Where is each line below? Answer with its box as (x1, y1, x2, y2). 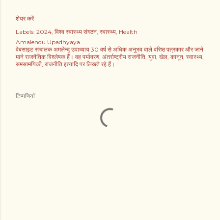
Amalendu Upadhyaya (16, 38, 80, 46)
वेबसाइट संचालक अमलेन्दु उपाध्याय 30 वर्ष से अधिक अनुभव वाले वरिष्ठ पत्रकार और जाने (16, 46, 203, 54)
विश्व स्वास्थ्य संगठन (55, 28, 97, 36)
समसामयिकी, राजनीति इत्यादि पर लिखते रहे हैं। (16, 60, 115, 68)
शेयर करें (16, 15, 34, 23)
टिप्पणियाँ (16, 92, 35, 100)
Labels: (16, 28, 35, 36)
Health (119, 28, 137, 36)
